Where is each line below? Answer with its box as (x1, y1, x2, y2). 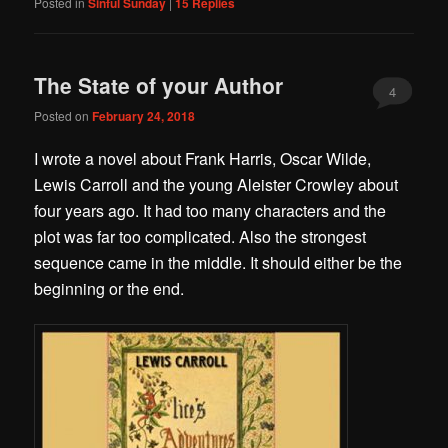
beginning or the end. (34, 277, 185, 301)
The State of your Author (34, 69, 284, 100)
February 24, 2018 (92, 107, 196, 126)
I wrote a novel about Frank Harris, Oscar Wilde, (34, 147, 372, 171)
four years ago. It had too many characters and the (34, 199, 387, 223)
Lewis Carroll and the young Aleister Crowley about (34, 173, 399, 197)
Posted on (34, 107, 93, 125)
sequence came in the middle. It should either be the (34, 251, 403, 275)
